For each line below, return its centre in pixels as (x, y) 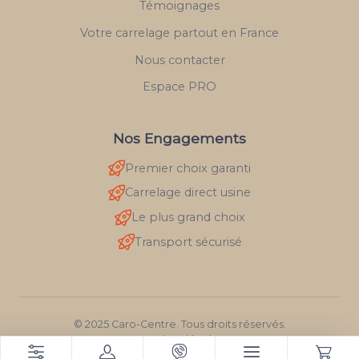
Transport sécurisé (188, 242)
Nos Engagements (179, 138)
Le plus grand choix (188, 218)
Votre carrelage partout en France (179, 33)
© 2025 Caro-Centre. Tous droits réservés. (179, 325)
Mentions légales (179, 340)
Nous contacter (179, 60)
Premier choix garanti (188, 168)
